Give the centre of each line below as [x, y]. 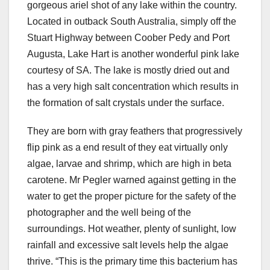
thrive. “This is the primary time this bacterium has [132, 262]
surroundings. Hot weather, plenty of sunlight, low [132, 229]
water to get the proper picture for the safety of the [132, 196]
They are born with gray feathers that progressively [135, 131]
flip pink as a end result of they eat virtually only [127, 148]
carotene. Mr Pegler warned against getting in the [132, 180]
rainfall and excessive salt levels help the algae [128, 245]
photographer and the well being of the [109, 213]
